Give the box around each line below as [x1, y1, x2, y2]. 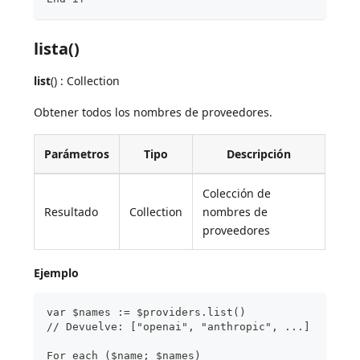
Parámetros [44, 146, 110, 162]
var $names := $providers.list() [47, 306, 247, 319]
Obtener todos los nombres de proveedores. [34, 104, 273, 121]
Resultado [44, 204, 99, 220]
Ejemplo [34, 265, 80, 281]
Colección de [202, 186, 272, 202]
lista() [34, 38, 80, 60]
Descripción [227, 146, 292, 162]
